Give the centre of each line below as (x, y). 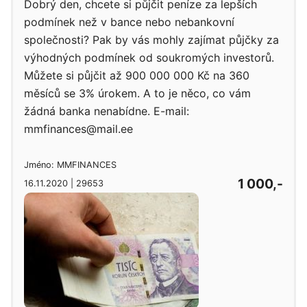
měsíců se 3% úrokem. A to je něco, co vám (137, 93)
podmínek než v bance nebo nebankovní (129, 22)
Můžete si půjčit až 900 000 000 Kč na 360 (137, 75)
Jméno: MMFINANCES (70, 164)
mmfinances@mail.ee (78, 129)
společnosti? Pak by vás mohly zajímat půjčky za (151, 40)
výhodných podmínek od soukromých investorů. (149, 58)
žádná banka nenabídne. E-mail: (107, 111)
